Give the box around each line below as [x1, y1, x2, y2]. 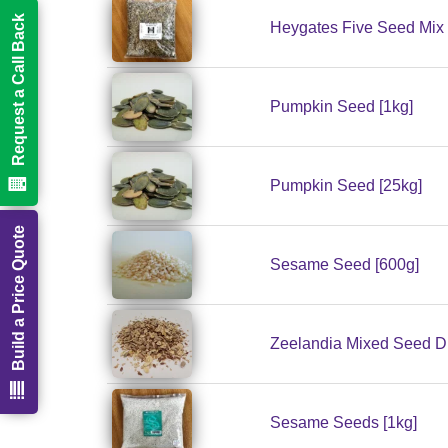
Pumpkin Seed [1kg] [270, 98, 413, 116]
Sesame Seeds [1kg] [270, 414, 417, 432]
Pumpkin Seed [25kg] [270, 177, 422, 195]
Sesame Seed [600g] [270, 256, 419, 274]
